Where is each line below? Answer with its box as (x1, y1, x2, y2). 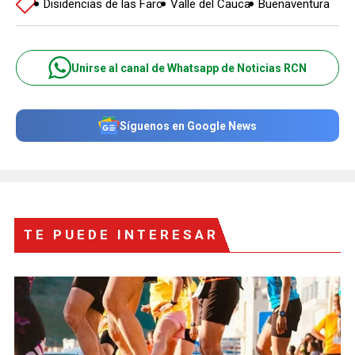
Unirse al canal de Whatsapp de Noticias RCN (71, 61, 307, 74)
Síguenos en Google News (120, 119, 257, 132)
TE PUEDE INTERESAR (24, 227, 219, 243)
